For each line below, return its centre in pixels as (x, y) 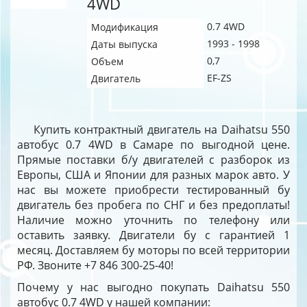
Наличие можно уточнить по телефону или (153, 220)
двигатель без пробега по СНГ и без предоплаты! (153, 205)
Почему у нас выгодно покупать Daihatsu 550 (153, 287)
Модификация (125, 27)
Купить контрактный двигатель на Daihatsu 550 (162, 130)
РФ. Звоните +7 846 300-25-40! (95, 265)
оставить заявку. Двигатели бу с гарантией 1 (153, 235)
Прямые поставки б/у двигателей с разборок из (153, 160)
